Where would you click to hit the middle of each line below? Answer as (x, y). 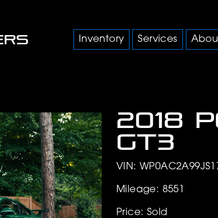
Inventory (101, 39)
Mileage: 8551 (151, 190)
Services (158, 39)
